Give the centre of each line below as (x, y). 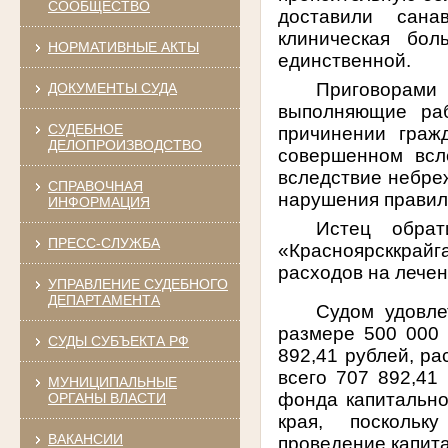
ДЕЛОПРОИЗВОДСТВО (124, 144)
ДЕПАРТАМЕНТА (103, 299)
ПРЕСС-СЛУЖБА (103, 242)
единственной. (345, 60)
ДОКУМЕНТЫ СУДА (112, 87)
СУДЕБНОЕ (85, 128)
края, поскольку (359, 422)
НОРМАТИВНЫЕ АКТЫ (123, 46)
